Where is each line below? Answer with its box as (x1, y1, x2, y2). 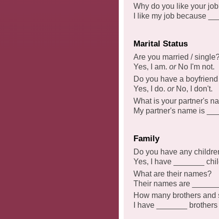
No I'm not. (176, 62, 215, 71)
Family (133, 134, 159, 144)
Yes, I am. (133, 62, 169, 71)
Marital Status (133, 39, 188, 49)
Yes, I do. (133, 84, 167, 93)
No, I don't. (174, 84, 213, 93)
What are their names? (133, 169, 212, 178)
